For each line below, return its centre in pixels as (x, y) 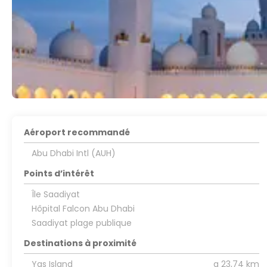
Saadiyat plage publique (81, 223)
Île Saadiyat (55, 194)
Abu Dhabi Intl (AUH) (73, 153)
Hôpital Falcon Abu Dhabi (83, 209)
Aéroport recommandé (77, 132)
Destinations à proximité (80, 243)
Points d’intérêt (59, 173)
